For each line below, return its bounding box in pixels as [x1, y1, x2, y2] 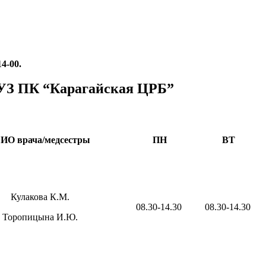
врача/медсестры [17, 135, 90, 145]
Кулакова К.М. [11, 192, 69, 202]
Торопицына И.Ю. [2, 212, 78, 223]
